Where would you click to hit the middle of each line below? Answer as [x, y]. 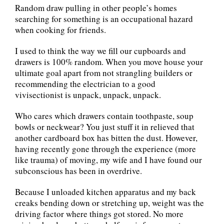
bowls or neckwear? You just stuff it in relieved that [105, 126]
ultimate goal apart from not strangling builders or [104, 72]
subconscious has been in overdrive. [78, 170]
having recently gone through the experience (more [105, 148]
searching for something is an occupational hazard [104, 18]
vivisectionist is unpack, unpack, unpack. [88, 94]
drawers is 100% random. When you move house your [109, 61]
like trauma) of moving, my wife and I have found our [108, 159]
